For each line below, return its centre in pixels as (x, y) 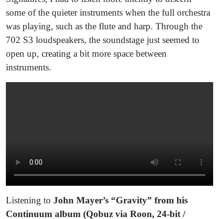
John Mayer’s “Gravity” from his (120, 200)
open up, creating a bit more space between (86, 53)
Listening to (30, 200)
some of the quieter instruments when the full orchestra (108, 12)
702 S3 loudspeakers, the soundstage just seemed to (103, 40)
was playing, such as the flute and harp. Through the (104, 26)
